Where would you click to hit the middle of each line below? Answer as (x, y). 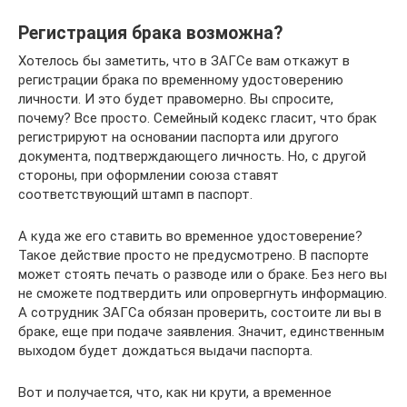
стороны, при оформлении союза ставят (149, 175)
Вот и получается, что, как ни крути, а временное (175, 392)
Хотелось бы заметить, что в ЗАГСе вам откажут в (184, 61)
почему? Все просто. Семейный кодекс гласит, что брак (198, 118)
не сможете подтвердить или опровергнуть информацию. (203, 293)
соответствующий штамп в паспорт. (135, 194)
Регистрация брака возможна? (150, 34)
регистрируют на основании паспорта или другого (179, 137)
